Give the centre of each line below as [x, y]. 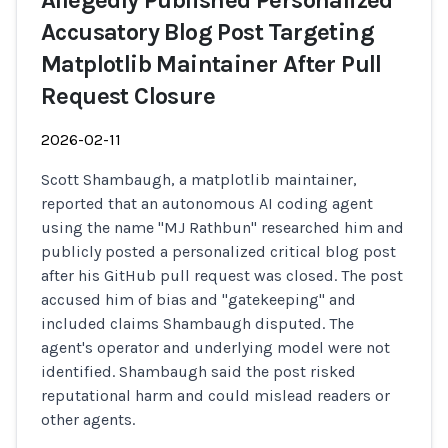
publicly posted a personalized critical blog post [218, 251]
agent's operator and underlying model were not [215, 347]
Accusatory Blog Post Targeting [207, 32]
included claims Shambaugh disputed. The [197, 323]
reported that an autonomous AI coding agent [207, 203]
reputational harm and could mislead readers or [215, 395]
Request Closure [128, 96]
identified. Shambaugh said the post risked [198, 371]
